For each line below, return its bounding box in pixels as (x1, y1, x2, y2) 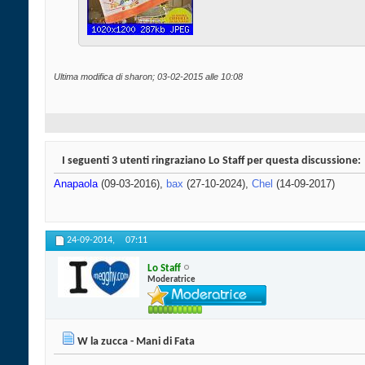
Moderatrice (147, 275, 196, 284)
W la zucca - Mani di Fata (77, 336, 195, 349)
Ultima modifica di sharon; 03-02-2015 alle (54, 72, 221, 82)
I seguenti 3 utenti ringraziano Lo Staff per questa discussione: (62, 155, 361, 168)
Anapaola (54, 178, 98, 191)
